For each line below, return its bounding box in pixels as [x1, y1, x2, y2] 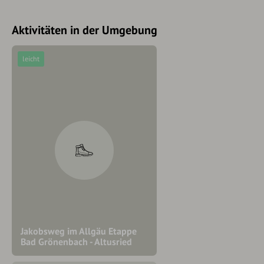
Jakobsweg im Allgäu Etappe [21, 225, 137, 237]
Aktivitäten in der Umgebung [12, 22, 157, 38]
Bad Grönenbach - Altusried [21, 236, 132, 248]
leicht [22, 54, 39, 63]
